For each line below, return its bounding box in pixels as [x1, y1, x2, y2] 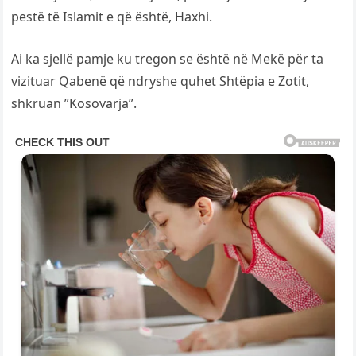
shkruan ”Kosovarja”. [11, 95, 137, 113]
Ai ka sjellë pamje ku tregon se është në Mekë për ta [11, 50, 324, 68]
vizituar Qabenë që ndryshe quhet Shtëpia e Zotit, [11, 72, 310, 91]
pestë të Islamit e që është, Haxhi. [11, 8, 213, 26]
